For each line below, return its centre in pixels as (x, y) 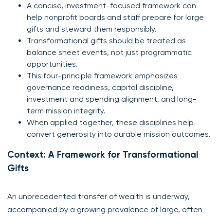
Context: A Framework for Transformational (103, 154)
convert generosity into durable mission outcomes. (119, 134)
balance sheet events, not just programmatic (109, 52)
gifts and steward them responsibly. (92, 29)
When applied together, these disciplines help (110, 122)
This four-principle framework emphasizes (102, 75)
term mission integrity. (66, 110)
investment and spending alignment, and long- (112, 99)
